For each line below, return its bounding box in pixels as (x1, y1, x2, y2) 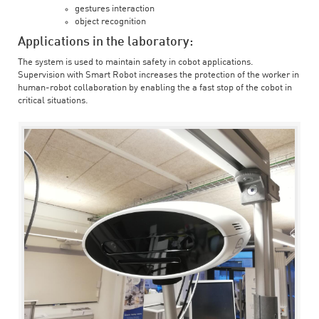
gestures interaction (75, 4, 155, 14)
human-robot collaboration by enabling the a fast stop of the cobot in (18, 83, 292, 93)
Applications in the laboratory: (18, 35, 193, 48)
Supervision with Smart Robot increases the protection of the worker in (18, 70, 299, 80)
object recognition (75, 16, 146, 26)
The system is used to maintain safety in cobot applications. (18, 57, 253, 67)
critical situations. (18, 95, 88, 105)
